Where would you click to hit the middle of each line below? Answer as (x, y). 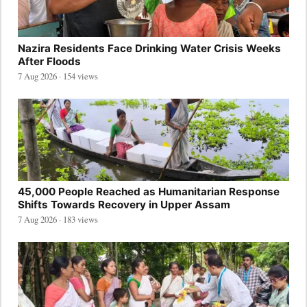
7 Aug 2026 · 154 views (58, 76)
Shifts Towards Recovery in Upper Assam (124, 205)
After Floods (49, 61)
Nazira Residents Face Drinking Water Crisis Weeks (149, 48)
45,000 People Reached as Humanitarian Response (149, 192)
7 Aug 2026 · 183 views (58, 220)
